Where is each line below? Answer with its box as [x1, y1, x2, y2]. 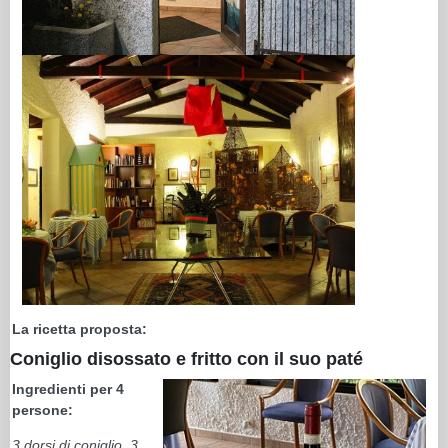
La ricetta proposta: [12, 320, 147, 337]
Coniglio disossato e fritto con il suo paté [10, 348, 363, 369]
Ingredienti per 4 [12, 380, 124, 397]
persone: [12, 401, 77, 418]
